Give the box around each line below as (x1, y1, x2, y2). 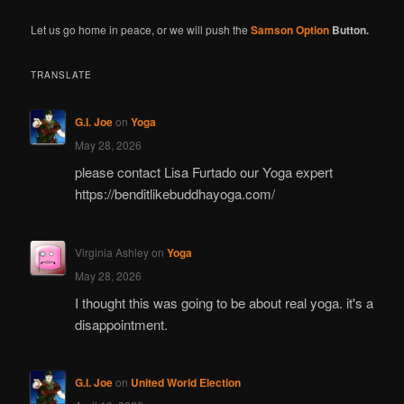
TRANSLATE (31, 68, 93, 81)
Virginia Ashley (74, 243, 149, 260)
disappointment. (74, 315, 168, 335)
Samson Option (251, 22, 330, 39)
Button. (329, 22, 370, 39)
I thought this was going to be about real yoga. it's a (74, 293, 373, 313)
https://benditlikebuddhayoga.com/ (74, 184, 275, 204)
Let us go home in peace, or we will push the (31, 22, 252, 38)
